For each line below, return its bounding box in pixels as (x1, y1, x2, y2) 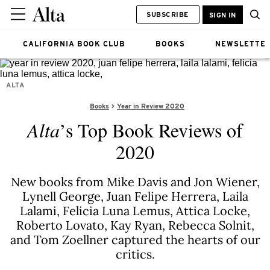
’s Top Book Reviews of (60, 117, 243, 143)
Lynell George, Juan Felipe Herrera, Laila (22, 189, 248, 204)
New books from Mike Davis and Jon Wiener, (10, 174, 260, 189)
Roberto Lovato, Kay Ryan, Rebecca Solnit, (16, 218, 254, 233)
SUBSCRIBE (146, 10, 189, 19)
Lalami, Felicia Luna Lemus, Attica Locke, (20, 203, 250, 218)
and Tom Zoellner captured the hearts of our (10, 232, 260, 247)
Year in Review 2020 (117, 102, 184, 110)
